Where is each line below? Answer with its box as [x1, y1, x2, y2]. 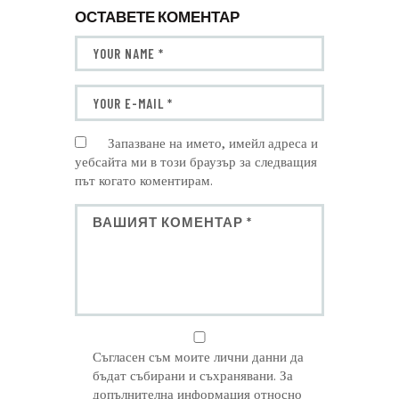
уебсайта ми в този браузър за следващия [75, 153, 317, 170]
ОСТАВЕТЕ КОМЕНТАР [75, 6, 240, 25]
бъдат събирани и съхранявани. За [93, 367, 294, 384]
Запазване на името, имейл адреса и [108, 134, 319, 151]
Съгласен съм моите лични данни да [93, 348, 305, 365]
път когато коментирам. [75, 172, 213, 189]
